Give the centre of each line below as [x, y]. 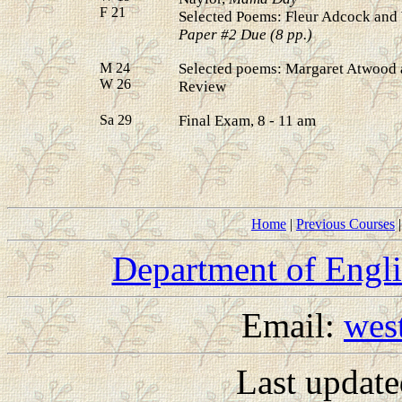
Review [202, 86]
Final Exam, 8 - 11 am [247, 120]
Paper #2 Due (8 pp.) [245, 34]
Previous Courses [345, 224]
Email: [293, 326]
